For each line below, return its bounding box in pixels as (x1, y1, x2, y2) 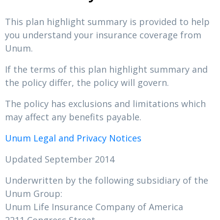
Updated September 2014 (5, 153, 114, 165)
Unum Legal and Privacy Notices (5, 132, 141, 144)
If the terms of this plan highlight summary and (5, 63, 208, 75)
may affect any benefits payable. (5, 111, 141, 123)
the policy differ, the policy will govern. (5, 77, 169, 88)
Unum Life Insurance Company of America (5, 201, 183, 213)
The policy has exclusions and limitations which (5, 98, 206, 110)
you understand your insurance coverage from (5, 29, 201, 41)
